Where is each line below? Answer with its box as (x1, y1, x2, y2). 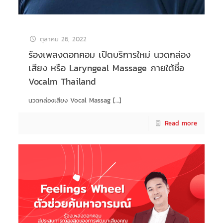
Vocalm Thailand (28, 74, 96, 88)
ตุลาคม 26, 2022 (40, 34, 87, 44)
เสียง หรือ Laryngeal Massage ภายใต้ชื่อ (28, 61, 184, 75)
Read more (165, 118, 198, 128)
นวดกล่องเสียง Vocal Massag (28, 95, 111, 105)
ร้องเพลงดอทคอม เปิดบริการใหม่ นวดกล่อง (28, 47, 191, 61)
